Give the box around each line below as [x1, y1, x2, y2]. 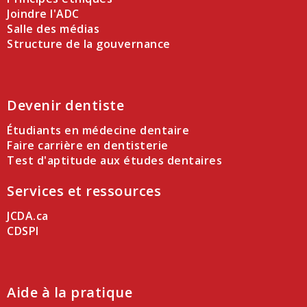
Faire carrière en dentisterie [7, 137, 169, 153]
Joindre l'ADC [7, 5, 79, 21]
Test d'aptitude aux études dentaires [7, 152, 222, 168]
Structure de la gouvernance [7, 36, 171, 51]
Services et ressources [7, 181, 161, 200]
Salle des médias [7, 21, 99, 36]
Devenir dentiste [7, 95, 124, 114]
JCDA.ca [7, 208, 49, 223]
